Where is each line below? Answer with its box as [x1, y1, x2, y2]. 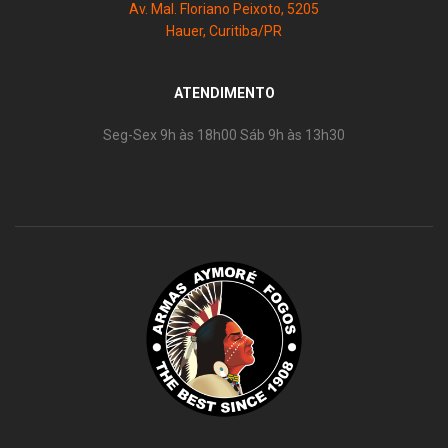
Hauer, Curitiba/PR [166, 23, 282, 40]
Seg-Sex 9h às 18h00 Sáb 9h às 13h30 [103, 126, 345, 143]
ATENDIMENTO [173, 85, 275, 102]
